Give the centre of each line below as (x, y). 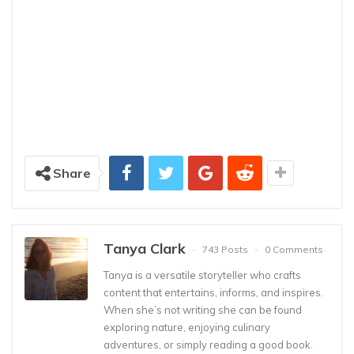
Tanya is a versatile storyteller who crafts (202, 275)
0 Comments (294, 250)
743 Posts (225, 250)
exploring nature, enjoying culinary (187, 327)
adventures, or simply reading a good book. (208, 344)
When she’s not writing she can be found (203, 309)
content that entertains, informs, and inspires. (213, 292)
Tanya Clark (145, 248)
